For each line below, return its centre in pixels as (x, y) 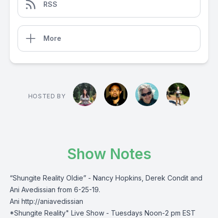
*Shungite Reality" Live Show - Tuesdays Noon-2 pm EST (103, 213)
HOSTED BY (47, 96)
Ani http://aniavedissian (46, 201)
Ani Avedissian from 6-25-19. (55, 190)
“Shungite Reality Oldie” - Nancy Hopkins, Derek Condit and (106, 178)
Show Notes (109, 154)
